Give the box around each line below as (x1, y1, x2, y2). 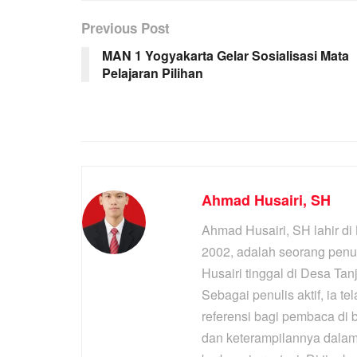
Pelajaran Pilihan (102, 64, 203, 83)
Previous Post (81, 18, 170, 38)
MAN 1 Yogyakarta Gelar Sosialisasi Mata (102, 46, 349, 65)
